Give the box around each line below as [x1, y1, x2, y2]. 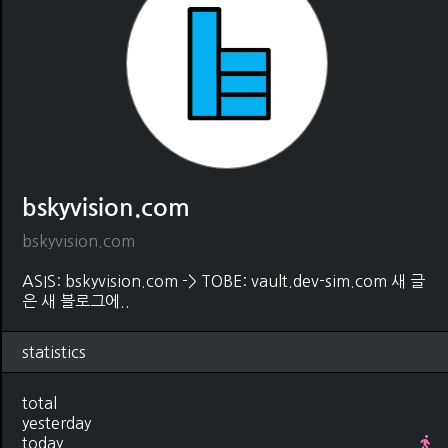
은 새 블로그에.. [22, 292, 130, 309]
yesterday [22, 414, 91, 431]
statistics [22, 343, 86, 360]
